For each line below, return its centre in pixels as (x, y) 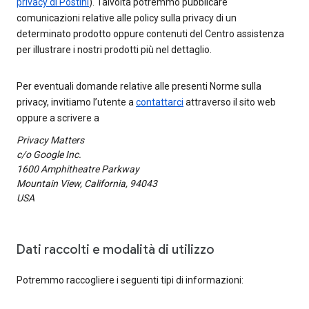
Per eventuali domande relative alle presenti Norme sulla (139, 86)
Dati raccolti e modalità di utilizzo (116, 250)
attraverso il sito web (230, 102)
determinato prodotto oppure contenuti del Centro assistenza (150, 34)
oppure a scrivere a (58, 118)
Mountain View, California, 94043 (87, 183)
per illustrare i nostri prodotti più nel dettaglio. (114, 50)
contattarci (160, 102)
